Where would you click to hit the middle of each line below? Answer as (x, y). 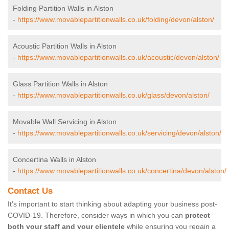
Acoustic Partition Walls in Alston (65, 46)
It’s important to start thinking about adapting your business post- (112, 204)
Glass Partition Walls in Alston (60, 84)
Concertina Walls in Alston (54, 160)
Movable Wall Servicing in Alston (65, 122)
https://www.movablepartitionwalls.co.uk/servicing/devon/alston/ (119, 133)
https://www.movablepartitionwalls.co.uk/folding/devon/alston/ (116, 20)
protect (198, 215)
